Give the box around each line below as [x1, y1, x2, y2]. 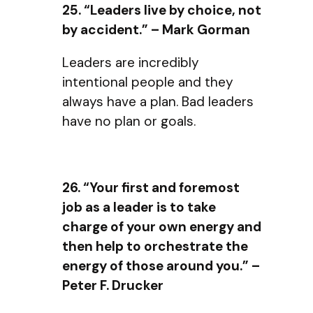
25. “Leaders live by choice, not [62, 1, 261, 20]
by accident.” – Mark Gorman [62, 21, 250, 39]
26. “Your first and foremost [62, 178, 240, 196]
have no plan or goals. [62, 112, 196, 131]
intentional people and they [62, 73, 233, 92]
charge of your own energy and [62, 217, 261, 235]
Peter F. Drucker [62, 276, 163, 294]
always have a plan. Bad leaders [62, 93, 254, 111]
